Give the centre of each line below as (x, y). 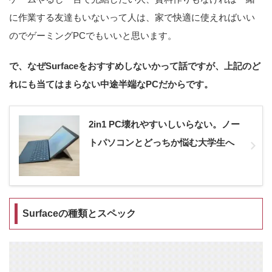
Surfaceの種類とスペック (79, 213)
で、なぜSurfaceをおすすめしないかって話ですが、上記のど (135, 66)
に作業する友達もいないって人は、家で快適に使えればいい (132, 17)
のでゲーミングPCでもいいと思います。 (93, 35)
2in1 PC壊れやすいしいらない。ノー (164, 124)
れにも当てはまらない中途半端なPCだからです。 (111, 84)
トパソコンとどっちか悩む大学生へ (161, 142)
